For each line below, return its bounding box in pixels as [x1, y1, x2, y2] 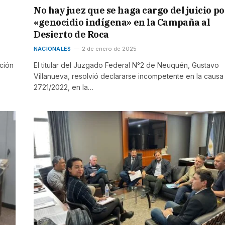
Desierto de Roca [34, 29, 109, 41]
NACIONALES [34, 45, 71, 53]
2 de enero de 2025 [82, 45, 137, 53]
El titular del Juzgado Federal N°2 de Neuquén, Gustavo [34, 61, 219, 70]
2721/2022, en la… [34, 83, 93, 92]
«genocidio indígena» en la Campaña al [34, 17, 210, 29]
